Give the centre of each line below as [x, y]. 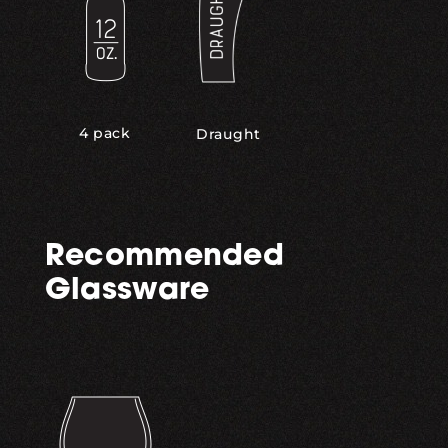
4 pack [104, 133]
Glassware [127, 291]
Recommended [164, 257]
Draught [228, 133]
